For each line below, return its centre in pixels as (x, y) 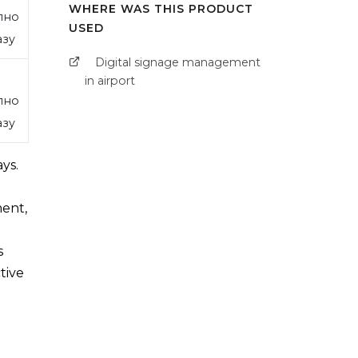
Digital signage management (178, 63)
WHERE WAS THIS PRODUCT (161, 9)
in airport (110, 81)
